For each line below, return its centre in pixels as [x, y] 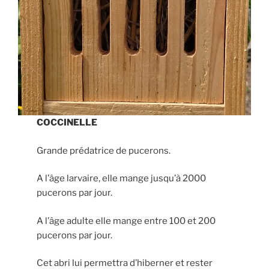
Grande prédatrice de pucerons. [104, 150]
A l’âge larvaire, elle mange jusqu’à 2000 [122, 179]
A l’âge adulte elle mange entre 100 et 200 [126, 221]
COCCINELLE [67, 123]
